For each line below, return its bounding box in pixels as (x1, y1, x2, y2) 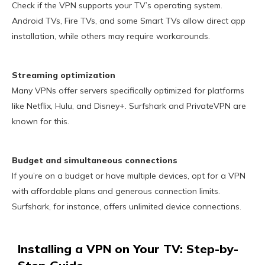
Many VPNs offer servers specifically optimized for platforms (12, 85, 244, 96)
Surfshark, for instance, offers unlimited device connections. (12, 201, 241, 212)
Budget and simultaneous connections (12, 155, 177, 166)
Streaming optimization (12, 70, 115, 81)
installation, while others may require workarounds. (12, 31, 210, 42)
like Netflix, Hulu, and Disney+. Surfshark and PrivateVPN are (12, 101, 246, 112)
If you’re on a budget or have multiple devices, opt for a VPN (12, 170, 245, 182)
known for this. (12, 116, 69, 127)
